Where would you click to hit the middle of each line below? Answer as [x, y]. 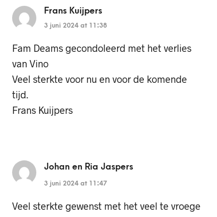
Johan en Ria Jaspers [89, 167]
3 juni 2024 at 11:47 [76, 184]
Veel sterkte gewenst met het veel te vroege [106, 206]
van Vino [30, 64]
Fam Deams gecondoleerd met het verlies [102, 48]
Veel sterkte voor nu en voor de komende [100, 79]
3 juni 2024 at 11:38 [76, 26]
